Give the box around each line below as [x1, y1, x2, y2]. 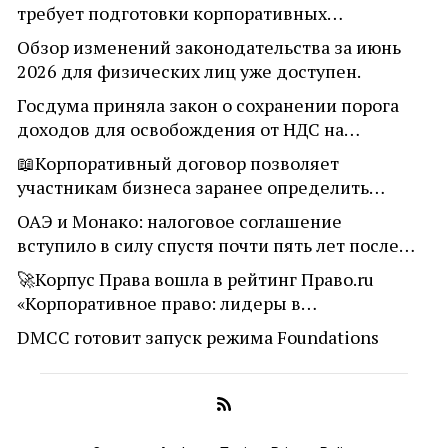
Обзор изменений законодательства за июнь [16, 34, 401, 59]
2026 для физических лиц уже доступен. [16, 58, 361, 83]
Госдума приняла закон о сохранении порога [16, 92, 399, 117]
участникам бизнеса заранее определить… [16, 174, 385, 199]
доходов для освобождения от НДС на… [16, 116, 360, 141]
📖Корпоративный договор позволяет [16, 150, 339, 175]
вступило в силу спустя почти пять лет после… [16, 232, 415, 257]
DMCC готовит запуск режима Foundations [16, 324, 379, 349]
